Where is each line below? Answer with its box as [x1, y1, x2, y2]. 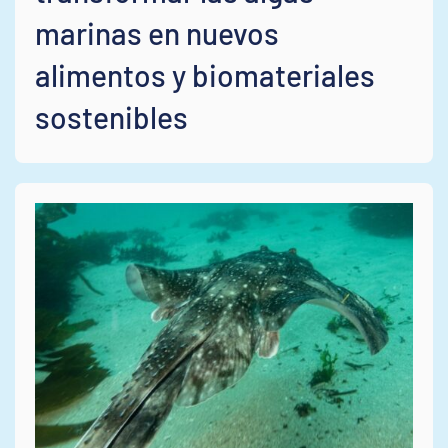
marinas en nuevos [35, 14, 279, 51]
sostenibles [35, 98, 188, 135]
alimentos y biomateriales [35, 56, 375, 93]
